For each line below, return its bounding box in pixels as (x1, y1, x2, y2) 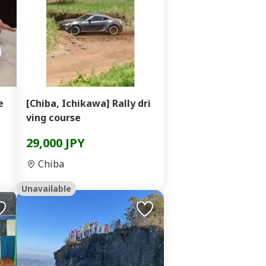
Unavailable (21, 183, 71, 194)
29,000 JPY (26, 135, 85, 151)
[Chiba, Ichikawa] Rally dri (26, 97, 151, 110)
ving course (26, 111, 81, 124)
